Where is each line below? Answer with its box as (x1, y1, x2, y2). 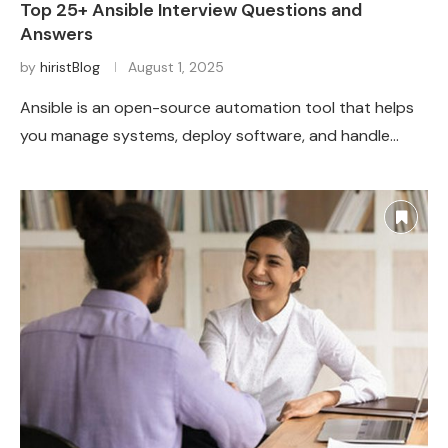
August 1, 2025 (128, 58, 224, 77)
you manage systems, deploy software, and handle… (20, 125, 399, 147)
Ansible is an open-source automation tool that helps (20, 97, 414, 119)
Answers (20, 22, 93, 47)
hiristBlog (40, 58, 100, 77)
